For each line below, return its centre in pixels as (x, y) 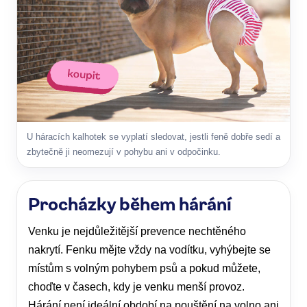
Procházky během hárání (130, 203)
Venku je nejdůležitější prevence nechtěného (137, 232)
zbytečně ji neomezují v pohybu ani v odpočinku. (124, 152)
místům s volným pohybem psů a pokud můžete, (144, 269)
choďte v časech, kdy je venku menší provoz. (136, 287)
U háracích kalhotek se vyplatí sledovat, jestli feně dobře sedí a (153, 137)
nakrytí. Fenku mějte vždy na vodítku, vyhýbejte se (149, 250)
